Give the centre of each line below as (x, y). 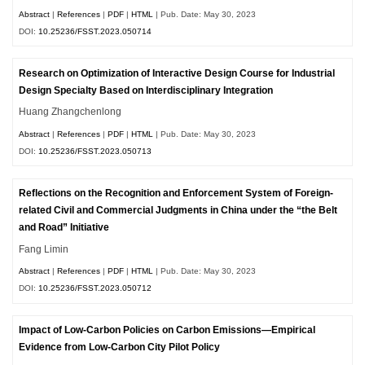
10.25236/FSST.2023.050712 (95, 288)
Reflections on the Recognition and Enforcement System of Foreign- (176, 193)
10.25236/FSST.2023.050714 (95, 31)
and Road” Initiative (64, 227)
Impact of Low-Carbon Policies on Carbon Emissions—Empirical (167, 330)
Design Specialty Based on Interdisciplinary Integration (146, 90)
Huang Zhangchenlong (70, 112)
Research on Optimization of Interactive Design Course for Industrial (177, 73)
